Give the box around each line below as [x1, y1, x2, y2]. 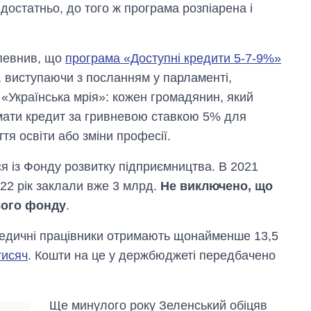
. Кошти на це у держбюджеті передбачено [28, 249, 276, 263]
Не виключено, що [160, 179, 273, 194]
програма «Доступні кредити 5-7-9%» [65, 51, 281, 66]
